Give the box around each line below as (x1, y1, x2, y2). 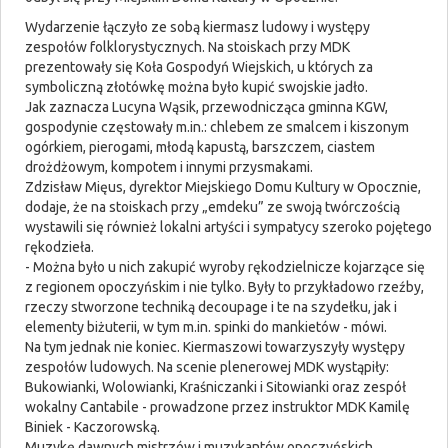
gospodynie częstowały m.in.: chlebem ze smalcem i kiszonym (25, 119, 409, 136)
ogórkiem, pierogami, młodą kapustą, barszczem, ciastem (25, 139, 375, 156)
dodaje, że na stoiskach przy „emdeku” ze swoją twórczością (25, 199, 400, 216)
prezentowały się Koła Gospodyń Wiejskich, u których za (25, 59, 373, 76)
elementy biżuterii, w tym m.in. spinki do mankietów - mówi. (25, 319, 387, 336)
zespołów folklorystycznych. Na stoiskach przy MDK (25, 39, 350, 56)
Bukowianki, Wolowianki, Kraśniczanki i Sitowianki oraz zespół (25, 379, 406, 396)
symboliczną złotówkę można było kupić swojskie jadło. (25, 79, 368, 96)
